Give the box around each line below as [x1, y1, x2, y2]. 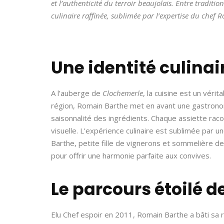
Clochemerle [102, 88, 143, 98]
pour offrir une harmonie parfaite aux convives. [51, 150, 211, 160]
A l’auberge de [51, 88, 102, 98]
